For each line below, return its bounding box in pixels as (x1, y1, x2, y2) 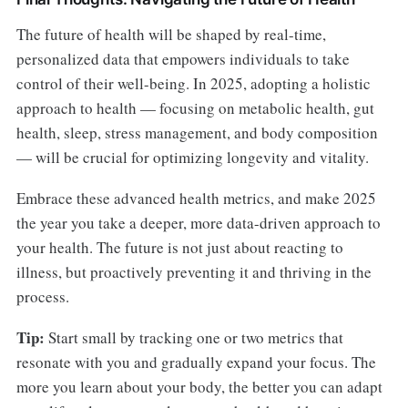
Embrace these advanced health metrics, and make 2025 (15, 188, 376, 209)
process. (15, 286, 69, 308)
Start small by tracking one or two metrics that (44, 327, 343, 349)
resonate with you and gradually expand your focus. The (15, 352, 376, 373)
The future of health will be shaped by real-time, (15, 24, 326, 46)
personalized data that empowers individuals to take (15, 48, 350, 70)
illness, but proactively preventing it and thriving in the (15, 261, 372, 283)
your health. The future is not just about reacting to (15, 237, 343, 259)
